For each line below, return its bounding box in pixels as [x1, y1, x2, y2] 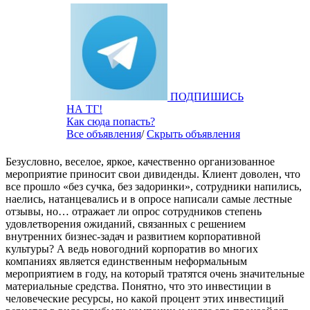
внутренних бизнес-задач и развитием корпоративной [6, 230, 261, 243]
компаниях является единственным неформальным [6, 255, 247, 268]
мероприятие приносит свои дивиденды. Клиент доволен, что [6, 168, 300, 181]
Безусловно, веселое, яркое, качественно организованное [6, 156, 275, 168]
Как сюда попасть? [66, 116, 155, 128]
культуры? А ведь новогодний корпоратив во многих [6, 243, 258, 255]
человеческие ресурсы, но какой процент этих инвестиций [6, 293, 284, 305]
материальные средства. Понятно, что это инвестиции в [6, 280, 271, 293]
